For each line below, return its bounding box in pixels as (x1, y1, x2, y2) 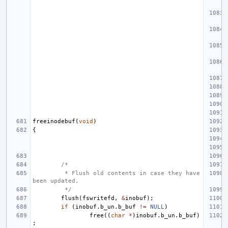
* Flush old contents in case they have (61, 170, 200, 177)
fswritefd (82, 195, 115, 202)
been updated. (33, 178, 79, 184)
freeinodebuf (33, 118, 75, 125)
